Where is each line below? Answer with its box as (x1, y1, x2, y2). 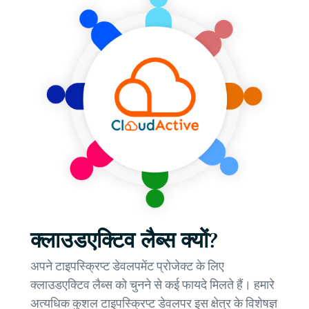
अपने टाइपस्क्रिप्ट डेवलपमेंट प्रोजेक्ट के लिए (30, 258, 224, 274)
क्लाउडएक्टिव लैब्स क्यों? (30, 226, 218, 254)
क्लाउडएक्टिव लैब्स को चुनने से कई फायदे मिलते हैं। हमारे (30, 277, 275, 292)
